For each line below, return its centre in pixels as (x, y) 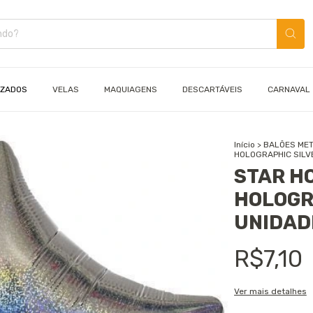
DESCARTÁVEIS (212, 89)
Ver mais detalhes (270, 291)
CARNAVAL (289, 89)
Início (244, 145)
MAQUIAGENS (131, 89)
